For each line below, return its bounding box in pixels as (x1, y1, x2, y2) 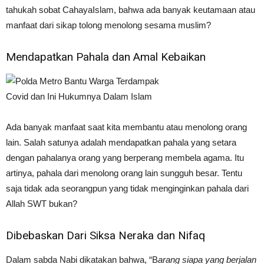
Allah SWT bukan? (6, 199, 77, 209)
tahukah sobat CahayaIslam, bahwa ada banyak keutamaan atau (6, 5, 255, 15)
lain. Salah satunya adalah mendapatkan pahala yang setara (6, 137, 236, 147)
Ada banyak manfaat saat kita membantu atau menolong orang (6, 122, 247, 132)
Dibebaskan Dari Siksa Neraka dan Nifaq (6, 229, 205, 242)
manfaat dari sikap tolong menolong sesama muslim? (6, 20, 211, 30)
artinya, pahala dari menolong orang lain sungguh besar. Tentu (6, 168, 242, 178)
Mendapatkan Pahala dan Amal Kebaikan (6, 50, 206, 64)
